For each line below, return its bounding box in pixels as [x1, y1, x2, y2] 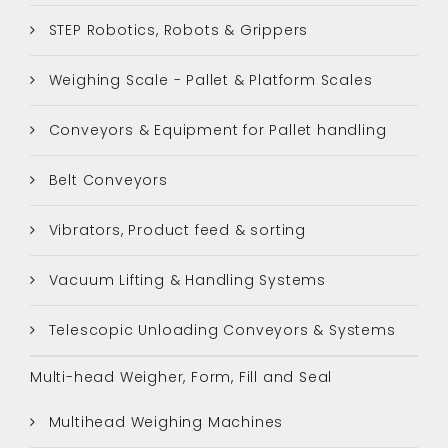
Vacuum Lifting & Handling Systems [43, 269, 327, 290]
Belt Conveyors [43, 169, 168, 190]
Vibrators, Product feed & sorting [43, 219, 307, 240]
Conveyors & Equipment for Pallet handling [43, 119, 387, 140]
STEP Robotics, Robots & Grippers [43, 19, 309, 40]
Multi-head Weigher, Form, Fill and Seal [30, 366, 333, 387]
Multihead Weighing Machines [43, 411, 284, 432]
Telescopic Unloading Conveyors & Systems [43, 319, 396, 340]
